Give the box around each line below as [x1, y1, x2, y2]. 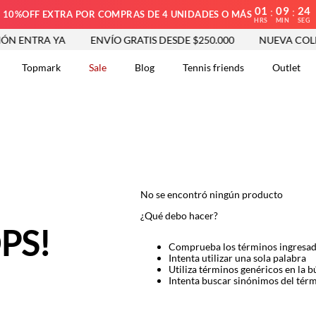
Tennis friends [183, 61, 244, 73]
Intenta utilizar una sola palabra [168, 252, 306, 264]
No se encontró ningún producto [140, 188, 283, 200]
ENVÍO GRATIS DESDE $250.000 [80, 33, 225, 46]
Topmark [22, 61, 61, 73]
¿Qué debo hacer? [140, 209, 218, 221]
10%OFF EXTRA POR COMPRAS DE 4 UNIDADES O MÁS [3, 8, 253, 20]
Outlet [272, 61, 300, 73]
